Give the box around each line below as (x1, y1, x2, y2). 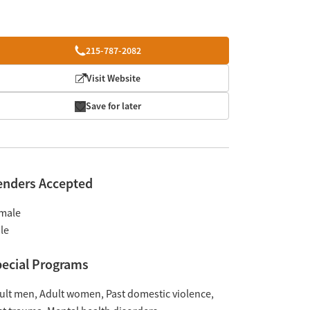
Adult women (39, 287, 101, 301)
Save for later (86, 100, 142, 112)
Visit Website (86, 72, 141, 84)
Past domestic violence (105, 287, 211, 301)
